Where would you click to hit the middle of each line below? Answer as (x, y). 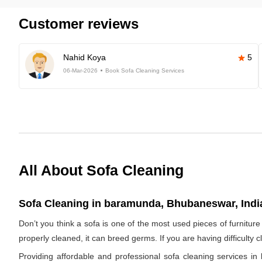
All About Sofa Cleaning (101, 170)
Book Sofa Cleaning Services (145, 70)
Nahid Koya (85, 57)
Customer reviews (79, 24)
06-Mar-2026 (80, 70)
